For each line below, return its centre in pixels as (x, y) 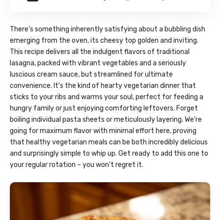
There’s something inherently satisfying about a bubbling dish (108, 29)
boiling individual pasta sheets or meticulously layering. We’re (106, 120)
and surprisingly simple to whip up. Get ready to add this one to (109, 154)
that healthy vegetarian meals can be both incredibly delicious (109, 142)
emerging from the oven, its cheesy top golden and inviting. (104, 41)
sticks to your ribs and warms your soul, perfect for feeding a (107, 97)
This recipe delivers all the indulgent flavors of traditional (100, 52)
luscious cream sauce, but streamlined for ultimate (91, 75)
